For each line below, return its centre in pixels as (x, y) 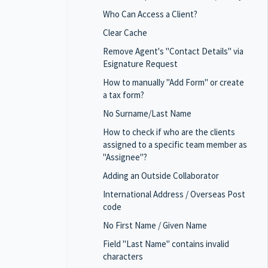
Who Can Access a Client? (150, 14)
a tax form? (124, 95)
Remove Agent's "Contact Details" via (173, 51)
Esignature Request (140, 64)
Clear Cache (125, 33)
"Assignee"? (125, 157)
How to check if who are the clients (169, 132)
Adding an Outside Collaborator (161, 176)
